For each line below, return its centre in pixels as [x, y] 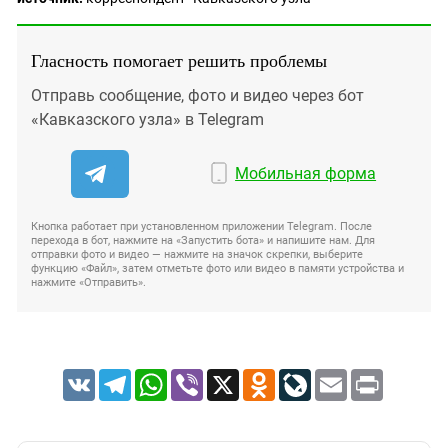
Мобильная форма [306, 173]
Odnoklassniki [318, 376]
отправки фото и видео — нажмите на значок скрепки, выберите [197, 254]
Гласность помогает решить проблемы [179, 59]
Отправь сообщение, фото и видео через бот [197, 95]
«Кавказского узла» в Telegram [147, 119]
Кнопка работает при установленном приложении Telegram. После [201, 226]
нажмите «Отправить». [88, 282]
